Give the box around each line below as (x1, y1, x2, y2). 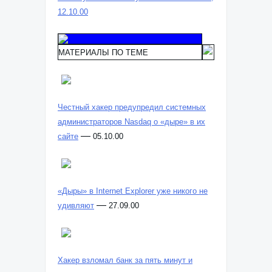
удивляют (58, 201, 94, 210)
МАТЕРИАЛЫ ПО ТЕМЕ (58, 48, 148, 57)
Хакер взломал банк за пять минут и (58, 256, 192, 265)
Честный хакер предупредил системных (58, 103, 206, 112)
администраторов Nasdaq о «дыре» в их (58, 117, 205, 126)
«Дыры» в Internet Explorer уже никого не (58, 186, 208, 195)
